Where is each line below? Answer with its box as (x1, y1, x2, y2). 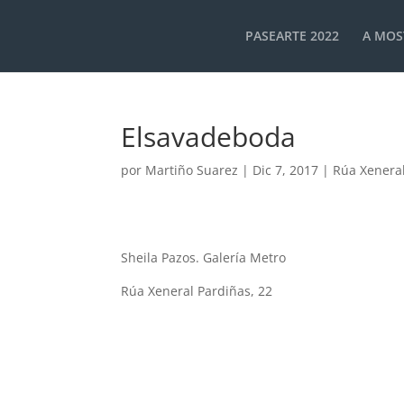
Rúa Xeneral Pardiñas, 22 (121, 282, 273, 299)
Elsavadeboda (121, 118, 297, 155)
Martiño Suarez (145, 161, 239, 179)
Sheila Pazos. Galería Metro (121, 249, 287, 266)
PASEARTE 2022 (245, 27, 339, 44)
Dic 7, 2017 (252, 161, 319, 179)
